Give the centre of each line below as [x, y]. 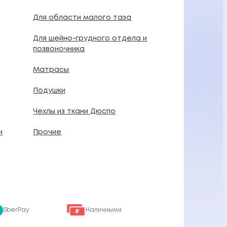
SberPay [16, 210]
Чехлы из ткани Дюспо [74, 111]
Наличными [103, 210]
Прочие [47, 132]
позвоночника [59, 49]
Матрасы [51, 70]
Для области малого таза [82, 18]
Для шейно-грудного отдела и [90, 39]
